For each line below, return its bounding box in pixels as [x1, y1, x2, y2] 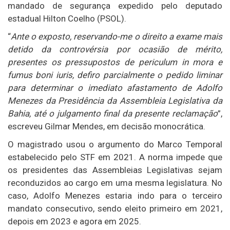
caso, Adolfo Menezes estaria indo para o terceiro [8, 190, 222, 201]
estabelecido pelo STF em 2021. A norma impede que [8, 151, 222, 162]
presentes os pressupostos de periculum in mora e [8, 56, 222, 67]
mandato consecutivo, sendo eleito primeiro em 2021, [8, 203, 222, 214]
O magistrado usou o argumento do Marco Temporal [8, 139, 222, 149]
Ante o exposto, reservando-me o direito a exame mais [11, 31, 222, 42]
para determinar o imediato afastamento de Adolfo [8, 82, 222, 93]
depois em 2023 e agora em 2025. [8, 216, 141, 226]
